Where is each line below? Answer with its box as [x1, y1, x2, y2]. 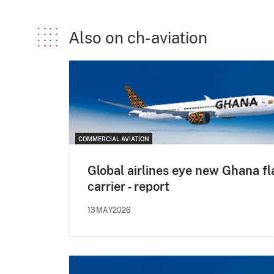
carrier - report [87, 179, 169, 194]
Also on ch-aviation [68, 28, 207, 48]
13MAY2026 [87, 206, 131, 215]
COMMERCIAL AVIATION [78, 135, 149, 143]
